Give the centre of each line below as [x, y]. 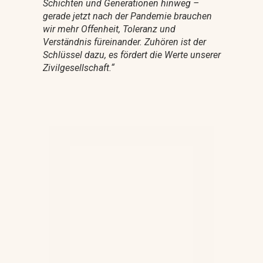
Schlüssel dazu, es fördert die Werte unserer [131, 55]
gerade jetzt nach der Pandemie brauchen [127, 16]
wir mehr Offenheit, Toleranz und [109, 29]
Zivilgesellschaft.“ [78, 68]
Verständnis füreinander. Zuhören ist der [124, 42]
